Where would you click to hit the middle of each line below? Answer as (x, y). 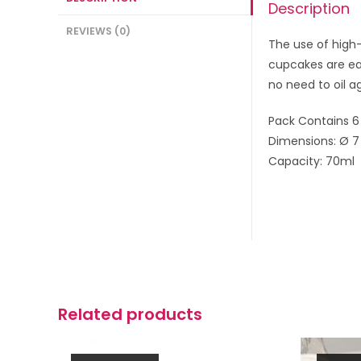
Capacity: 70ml (311, 161)
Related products (130, 314)
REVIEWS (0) (98, 31)
